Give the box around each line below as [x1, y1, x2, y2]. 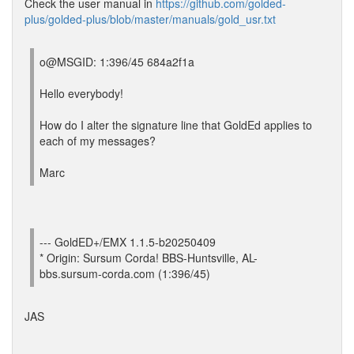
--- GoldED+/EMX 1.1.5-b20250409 [40, 234, 216, 250]
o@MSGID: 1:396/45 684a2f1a [40, 54, 194, 70]
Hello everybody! [40, 85, 123, 101]
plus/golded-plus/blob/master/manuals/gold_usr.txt [24, 11, 276, 27]
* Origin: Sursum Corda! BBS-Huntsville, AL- [40, 250, 258, 265]
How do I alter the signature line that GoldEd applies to [40, 117, 312, 133]
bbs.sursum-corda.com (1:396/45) [40, 265, 210, 281]
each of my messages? [40, 133, 156, 149]
